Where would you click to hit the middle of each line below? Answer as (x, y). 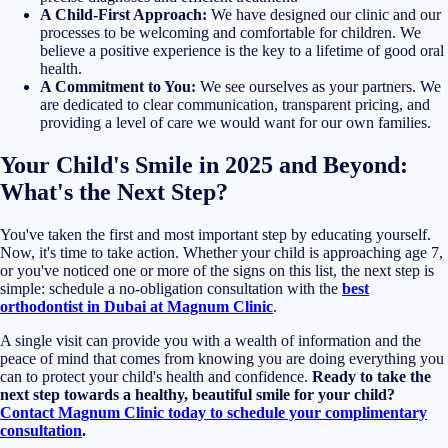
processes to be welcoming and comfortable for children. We (230, 33)
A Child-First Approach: (123, 15)
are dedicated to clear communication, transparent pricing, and (235, 105)
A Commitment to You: (118, 87)
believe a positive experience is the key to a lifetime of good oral (242, 51)
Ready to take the (371, 377)
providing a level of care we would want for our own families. (235, 123)
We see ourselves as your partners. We (318, 87)
